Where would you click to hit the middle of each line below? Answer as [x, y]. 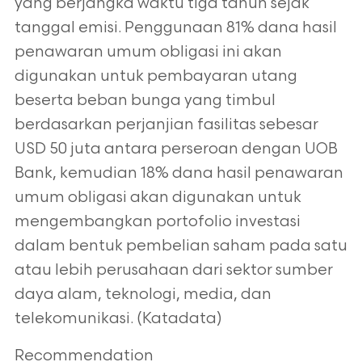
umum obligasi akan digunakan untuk [158, 198]
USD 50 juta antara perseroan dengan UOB [176, 149]
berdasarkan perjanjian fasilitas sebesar [166, 125]
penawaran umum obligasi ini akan [148, 52]
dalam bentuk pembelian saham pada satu [181, 246]
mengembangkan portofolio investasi [157, 222]
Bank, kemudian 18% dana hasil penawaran [179, 173]
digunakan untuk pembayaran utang [156, 76]
